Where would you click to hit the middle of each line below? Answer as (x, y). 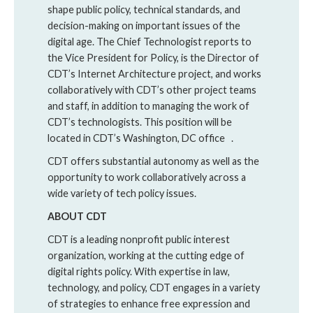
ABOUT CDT (77, 216)
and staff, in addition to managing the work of (148, 106)
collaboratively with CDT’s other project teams (152, 90)
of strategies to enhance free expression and (149, 304)
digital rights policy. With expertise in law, (139, 271)
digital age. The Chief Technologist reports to (150, 42)
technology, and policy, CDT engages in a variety (154, 287)
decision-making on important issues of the (144, 26)
